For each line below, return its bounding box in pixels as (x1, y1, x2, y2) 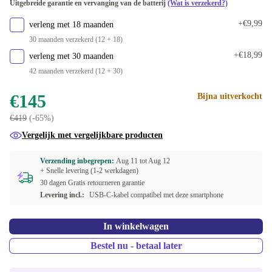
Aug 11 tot (116, 157, 148, 165)
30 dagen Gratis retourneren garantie (40, 178, 144, 187)
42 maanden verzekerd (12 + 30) (29, 67, 123, 75)
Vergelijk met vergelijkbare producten (22, 131, 163, 140)
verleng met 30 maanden (29, 52, 114, 61)
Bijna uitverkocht (197, 92, 262, 101)
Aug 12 (148, 157, 170, 165)
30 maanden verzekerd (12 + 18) (29, 35, 123, 44)
